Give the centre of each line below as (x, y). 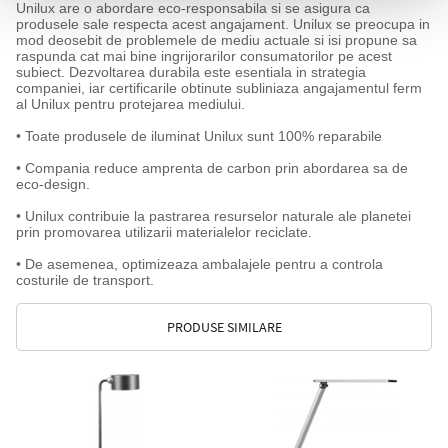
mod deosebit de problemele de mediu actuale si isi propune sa (216, 40)
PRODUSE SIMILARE (224, 327)
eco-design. (52, 184)
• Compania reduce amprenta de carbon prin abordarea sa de (211, 168)
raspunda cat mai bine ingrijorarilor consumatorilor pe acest (203, 56)
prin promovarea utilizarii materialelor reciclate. (163, 232)
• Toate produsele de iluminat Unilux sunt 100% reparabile (198, 136)
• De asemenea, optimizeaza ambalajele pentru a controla (199, 264)
